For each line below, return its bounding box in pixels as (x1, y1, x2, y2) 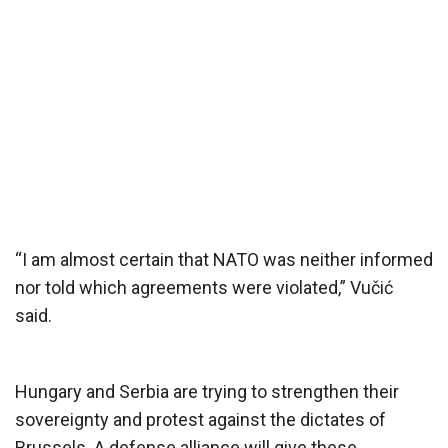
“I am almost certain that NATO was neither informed (15, 248, 433, 270)
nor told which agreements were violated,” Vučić (15, 276, 393, 298)
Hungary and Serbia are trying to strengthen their (15, 380, 399, 402)
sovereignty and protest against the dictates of (15, 408, 386, 430)
